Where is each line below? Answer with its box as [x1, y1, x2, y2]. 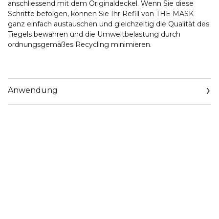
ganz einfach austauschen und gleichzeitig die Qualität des [8, 20, 209, 28]
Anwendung [8, 86, 58, 95]
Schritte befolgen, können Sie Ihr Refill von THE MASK [8, 9, 194, 18]
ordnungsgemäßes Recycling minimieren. [8, 40, 152, 49]
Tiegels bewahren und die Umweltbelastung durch [8, 30, 180, 39]
